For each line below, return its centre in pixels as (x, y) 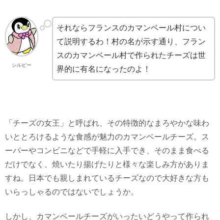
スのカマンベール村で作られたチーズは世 (131, 55)
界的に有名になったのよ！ (104, 69)
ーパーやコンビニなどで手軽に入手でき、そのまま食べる (107, 150)
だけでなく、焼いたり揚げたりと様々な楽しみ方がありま (107, 164)
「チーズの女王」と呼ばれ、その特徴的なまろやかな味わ (107, 123)
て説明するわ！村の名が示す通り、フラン (131, 41)
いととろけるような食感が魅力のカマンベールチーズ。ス (107, 137)
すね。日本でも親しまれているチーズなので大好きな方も (107, 178)
